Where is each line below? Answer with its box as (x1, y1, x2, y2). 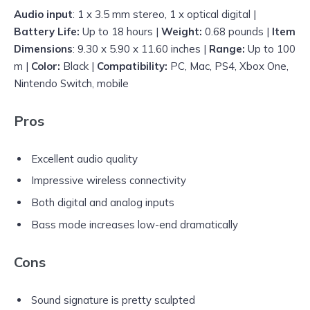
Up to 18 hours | (80, 24, 161, 38)
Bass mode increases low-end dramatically (31, 217, 238, 231)
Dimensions (14, 42, 73, 55)
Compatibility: (97, 59, 167, 73)
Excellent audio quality (31, 152, 138, 165)
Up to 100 (245, 42, 295, 55)
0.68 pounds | (202, 24, 272, 38)
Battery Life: (14, 24, 80, 38)
